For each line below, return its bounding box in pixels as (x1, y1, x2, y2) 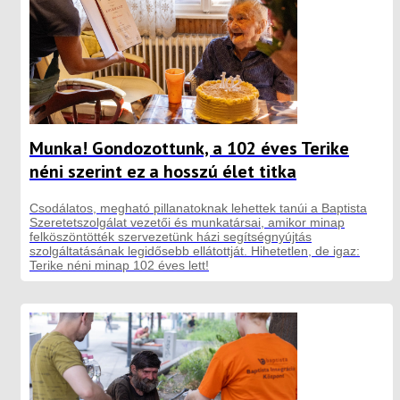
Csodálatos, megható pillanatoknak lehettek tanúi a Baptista (29, 200, 367, 215)
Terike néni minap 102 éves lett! (29, 257, 209, 272)
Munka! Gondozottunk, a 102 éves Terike (29, 136, 349, 160)
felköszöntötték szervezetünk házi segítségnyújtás (29, 229, 312, 244)
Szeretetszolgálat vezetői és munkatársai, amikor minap (29, 214, 345, 229)
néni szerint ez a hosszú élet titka (29, 159, 296, 183)
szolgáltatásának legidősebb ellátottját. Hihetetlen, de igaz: (29, 243, 360, 258)
